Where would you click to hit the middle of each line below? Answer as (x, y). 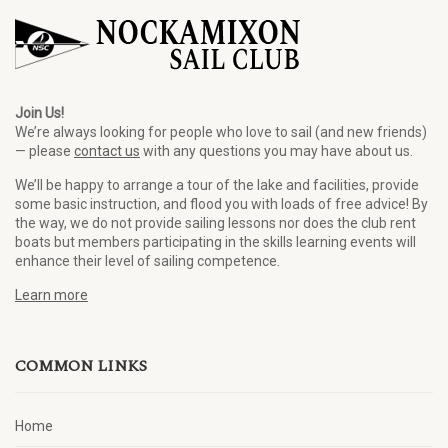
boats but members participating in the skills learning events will (215, 242)
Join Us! (39, 113)
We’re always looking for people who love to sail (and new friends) (221, 132)
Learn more (51, 295)
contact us (107, 151)
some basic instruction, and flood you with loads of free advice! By (221, 204)
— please (44, 151)
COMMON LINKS (81, 366)
